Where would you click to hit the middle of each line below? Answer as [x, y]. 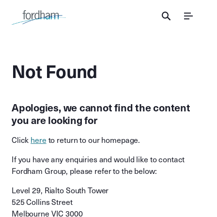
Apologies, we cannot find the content [101, 108]
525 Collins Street [42, 202]
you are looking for [54, 121]
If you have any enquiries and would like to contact [98, 160]
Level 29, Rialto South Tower [60, 191]
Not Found [54, 72]
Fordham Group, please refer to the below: [84, 171]
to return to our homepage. [94, 140]
